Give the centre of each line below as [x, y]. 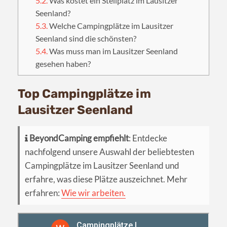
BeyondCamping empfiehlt [79, 138]
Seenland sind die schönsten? [86, 39]
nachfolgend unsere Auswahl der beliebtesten [109, 152]
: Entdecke [148, 138]
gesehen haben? [63, 64]
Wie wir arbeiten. [93, 193]
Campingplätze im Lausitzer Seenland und [102, 166]
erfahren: [43, 193]
